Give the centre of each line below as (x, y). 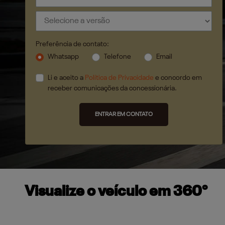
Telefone (117, 57)
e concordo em (178, 78)
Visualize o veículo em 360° (116, 192)
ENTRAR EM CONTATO (124, 114)
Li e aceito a (66, 78)
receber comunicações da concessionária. (112, 88)
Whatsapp (63, 57)
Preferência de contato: (72, 44)
